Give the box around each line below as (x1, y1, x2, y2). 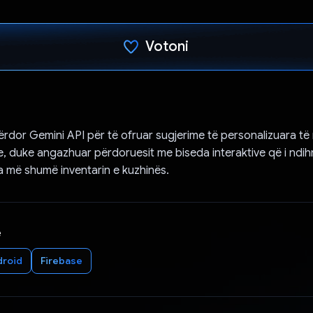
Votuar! (143, 85, 191, 103)
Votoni (145, 37, 189, 55)
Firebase (40, 254, 82, 267)
